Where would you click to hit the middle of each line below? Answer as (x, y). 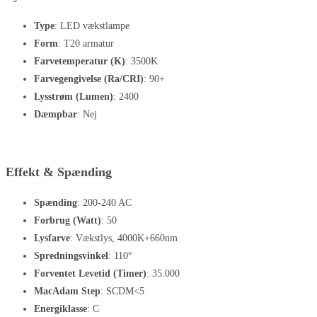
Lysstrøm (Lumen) (74, 96)
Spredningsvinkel (71, 255)
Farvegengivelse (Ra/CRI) (89, 79)
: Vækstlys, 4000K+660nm (124, 238)
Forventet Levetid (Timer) (90, 273)
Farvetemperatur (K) (80, 61)
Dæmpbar (56, 114)
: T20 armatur (86, 43)
